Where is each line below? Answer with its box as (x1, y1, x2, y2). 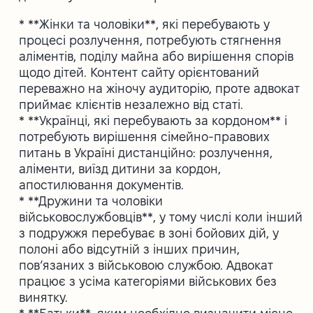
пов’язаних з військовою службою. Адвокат (19, 258, 274, 272)
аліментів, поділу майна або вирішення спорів (19, 49, 294, 63)
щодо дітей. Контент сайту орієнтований (19, 65, 260, 79)
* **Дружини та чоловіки (19, 194, 163, 208)
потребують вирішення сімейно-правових (19, 129, 270, 143)
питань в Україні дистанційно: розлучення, (19, 145, 273, 159)
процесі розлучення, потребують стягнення (19, 33, 282, 47)
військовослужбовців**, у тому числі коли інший (19, 210, 303, 224)
